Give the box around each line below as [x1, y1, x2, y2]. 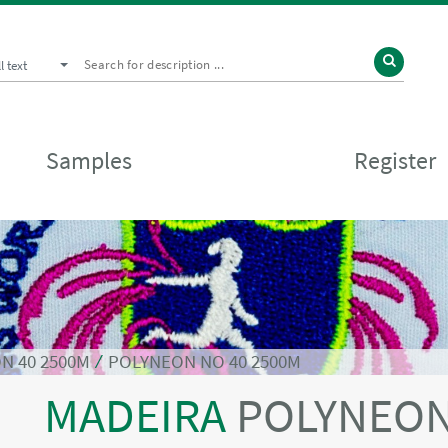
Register [353, 144, 436, 176]
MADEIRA [43, 385, 236, 445]
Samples [46, 144, 133, 176]
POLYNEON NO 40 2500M [108, 350, 301, 373]
